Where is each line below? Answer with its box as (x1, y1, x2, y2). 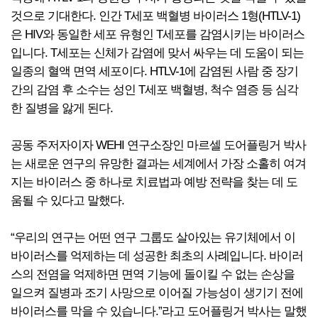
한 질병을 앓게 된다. (11, 102, 113, 115)
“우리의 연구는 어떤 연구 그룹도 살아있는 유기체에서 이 (11, 231, 295, 244)
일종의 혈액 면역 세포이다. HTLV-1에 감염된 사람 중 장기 (11, 65, 298, 78)
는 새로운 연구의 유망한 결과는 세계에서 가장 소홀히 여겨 (11, 157, 306, 170)
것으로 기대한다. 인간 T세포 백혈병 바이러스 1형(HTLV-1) (11, 9, 300, 23)
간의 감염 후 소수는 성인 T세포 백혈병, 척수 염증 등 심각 (11, 83, 298, 97)
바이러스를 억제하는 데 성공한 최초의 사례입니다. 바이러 (11, 249, 303, 263)
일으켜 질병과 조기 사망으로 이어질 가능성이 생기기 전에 (11, 286, 303, 300)
